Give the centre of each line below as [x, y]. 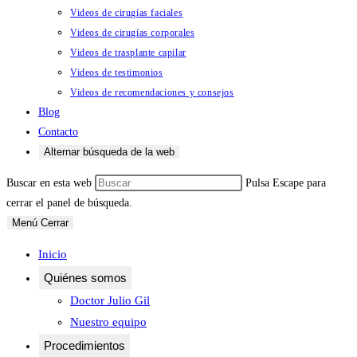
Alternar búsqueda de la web [109, 152]
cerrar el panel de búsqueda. [69, 203]
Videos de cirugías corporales [133, 33]
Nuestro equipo [108, 322]
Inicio [53, 254]
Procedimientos [84, 345]
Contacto [58, 132]
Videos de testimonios [117, 73]
